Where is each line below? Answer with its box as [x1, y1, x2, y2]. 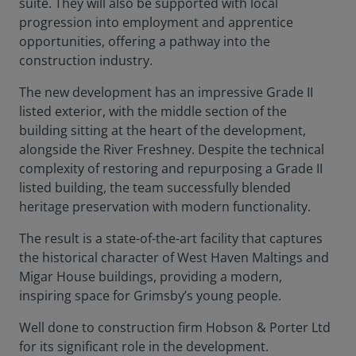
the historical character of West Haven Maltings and [19, 249, 329, 266]
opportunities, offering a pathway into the [19, 33, 270, 50]
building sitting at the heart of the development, [19, 122, 306, 139]
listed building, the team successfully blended [19, 179, 291, 196]
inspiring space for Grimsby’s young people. [19, 287, 281, 304]
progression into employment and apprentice [19, 14, 293, 31]
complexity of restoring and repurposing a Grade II [19, 160, 323, 177]
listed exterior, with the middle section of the [19, 103, 287, 120]
